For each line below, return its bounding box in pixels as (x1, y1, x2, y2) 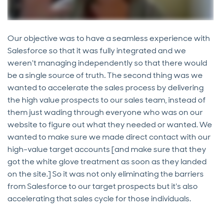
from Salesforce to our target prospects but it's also (7, 181, 198, 192)
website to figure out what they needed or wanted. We (7, 119, 212, 130)
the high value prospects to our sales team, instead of (7, 95, 206, 106)
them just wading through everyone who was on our (7, 107, 203, 118)
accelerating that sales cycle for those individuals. (7, 193, 191, 204)
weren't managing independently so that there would (7, 58, 207, 69)
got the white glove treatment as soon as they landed (7, 156, 207, 167)
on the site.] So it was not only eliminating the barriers (7, 169, 204, 180)
